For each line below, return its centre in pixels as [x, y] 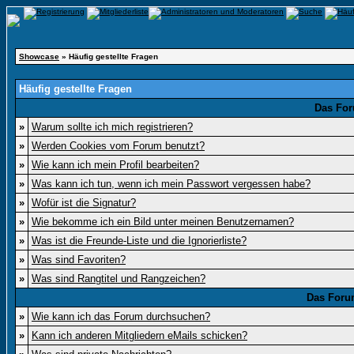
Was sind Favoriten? [79, 260]
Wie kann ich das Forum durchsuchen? [121, 316]
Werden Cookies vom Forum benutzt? [118, 146]
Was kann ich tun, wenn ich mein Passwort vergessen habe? [171, 184]
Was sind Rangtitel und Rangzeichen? [119, 279]
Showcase [39, 56]
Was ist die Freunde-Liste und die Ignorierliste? [139, 241]
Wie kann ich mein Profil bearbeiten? [115, 165]
